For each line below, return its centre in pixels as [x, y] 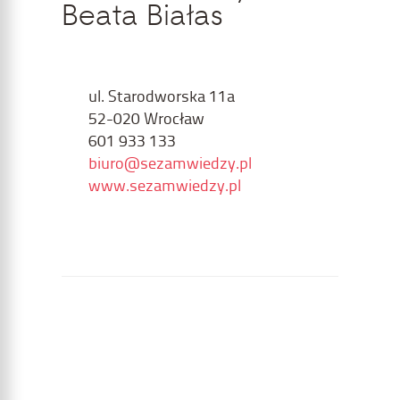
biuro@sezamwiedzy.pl [170, 162]
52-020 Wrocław [146, 117]
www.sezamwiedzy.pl [165, 184]
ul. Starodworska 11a [162, 95]
